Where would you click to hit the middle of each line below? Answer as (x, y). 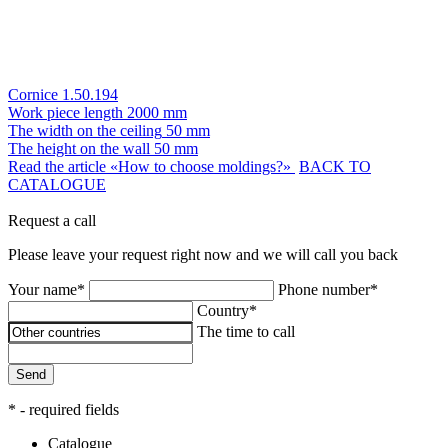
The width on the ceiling (85, 130)
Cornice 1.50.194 (63, 94)
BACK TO (335, 166)
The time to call (246, 331)
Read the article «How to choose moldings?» (151, 166)
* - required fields (63, 409)
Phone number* (328, 289)
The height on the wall (79, 148)
